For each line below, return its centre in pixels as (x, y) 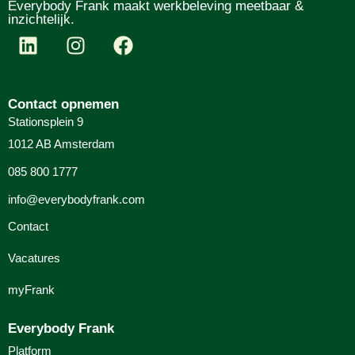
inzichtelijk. (41, 19)
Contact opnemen (63, 104)
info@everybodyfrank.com (76, 199)
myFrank (31, 289)
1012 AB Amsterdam (61, 143)
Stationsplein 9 (46, 121)
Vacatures (34, 258)
